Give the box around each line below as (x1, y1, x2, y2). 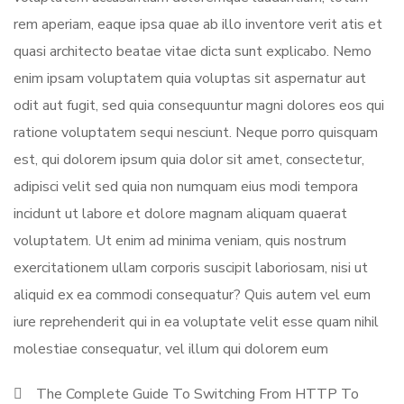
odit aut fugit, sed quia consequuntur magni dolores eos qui (14, 96, 384, 115)
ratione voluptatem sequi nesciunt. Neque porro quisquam (14, 123, 378, 142)
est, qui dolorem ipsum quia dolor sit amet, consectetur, (14, 150, 364, 170)
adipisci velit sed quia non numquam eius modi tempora (14, 177, 358, 197)
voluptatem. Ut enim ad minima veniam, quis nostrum (14, 231, 346, 251)
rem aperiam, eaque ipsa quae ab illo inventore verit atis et (14, 14, 382, 34)
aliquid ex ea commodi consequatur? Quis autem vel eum (14, 285, 371, 305)
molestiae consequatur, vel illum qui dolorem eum (14, 339, 328, 359)
